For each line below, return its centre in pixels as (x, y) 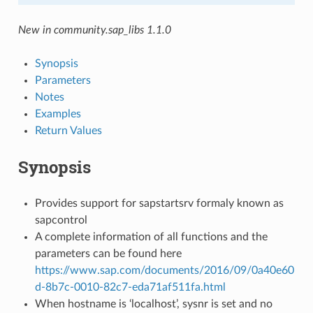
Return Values (68, 130)
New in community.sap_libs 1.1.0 (94, 30)
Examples (58, 114)
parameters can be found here (108, 253)
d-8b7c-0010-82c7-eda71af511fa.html (130, 287)
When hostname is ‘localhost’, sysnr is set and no (153, 304)
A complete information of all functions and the (151, 236)
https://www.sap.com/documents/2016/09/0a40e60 (164, 270)
